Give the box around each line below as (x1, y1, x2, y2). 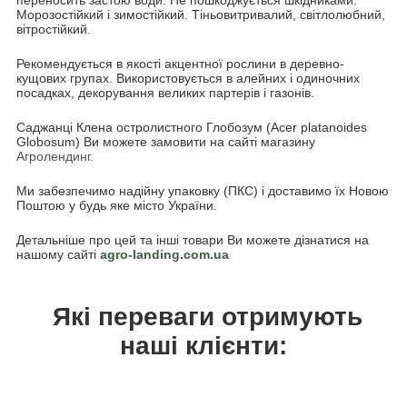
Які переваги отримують (45, 302, 362, 331)
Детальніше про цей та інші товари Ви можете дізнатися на (16, 232, 369, 247)
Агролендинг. (16, 148, 94, 164)
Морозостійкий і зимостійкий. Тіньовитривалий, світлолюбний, (16, 6, 385, 22)
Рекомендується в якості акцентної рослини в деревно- (16, 55, 344, 71)
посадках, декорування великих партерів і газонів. (16, 84, 314, 100)
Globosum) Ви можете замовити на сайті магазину (16, 134, 315, 149)
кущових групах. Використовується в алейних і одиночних (16, 70, 360, 85)
